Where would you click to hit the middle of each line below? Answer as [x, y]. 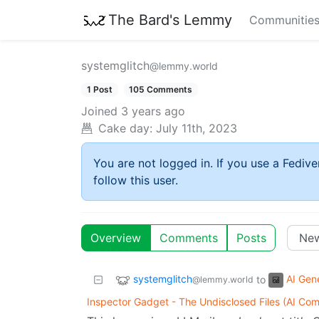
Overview [116, 238]
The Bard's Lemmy [170, 20]
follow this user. [136, 181]
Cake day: [125, 129]
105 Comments [161, 89]
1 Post [99, 89]
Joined [99, 111]
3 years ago [153, 111]
